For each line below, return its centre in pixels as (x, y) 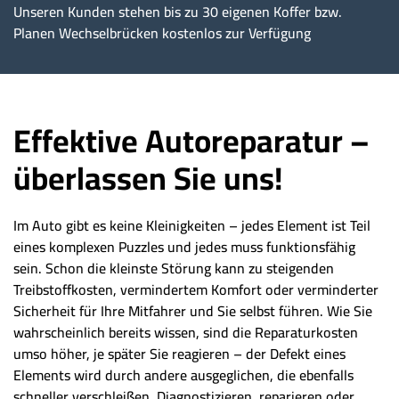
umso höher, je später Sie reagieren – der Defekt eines (179, 354)
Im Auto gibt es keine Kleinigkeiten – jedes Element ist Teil (192, 226)
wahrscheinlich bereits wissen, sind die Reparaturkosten (186, 333)
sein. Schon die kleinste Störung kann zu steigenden (174, 269)
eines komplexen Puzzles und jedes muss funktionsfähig (184, 247)
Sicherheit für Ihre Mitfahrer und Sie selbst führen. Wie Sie (193, 311)
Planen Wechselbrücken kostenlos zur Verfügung (162, 33)
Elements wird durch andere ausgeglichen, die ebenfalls (183, 375)
